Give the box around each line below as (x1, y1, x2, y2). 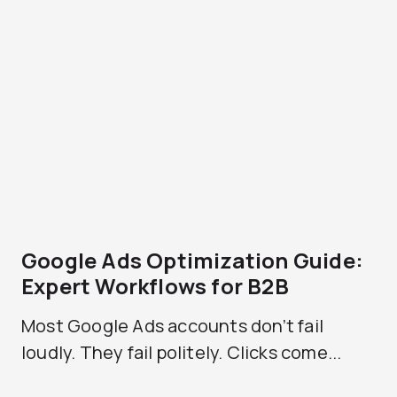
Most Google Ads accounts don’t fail (21, 314, 324, 338)
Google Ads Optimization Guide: (21, 245, 364, 275)
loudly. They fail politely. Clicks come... (21, 340, 342, 364)
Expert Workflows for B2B (21, 271, 289, 300)
